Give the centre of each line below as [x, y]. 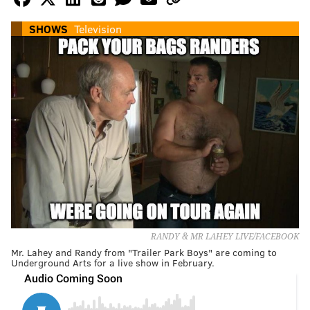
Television [98, 29]
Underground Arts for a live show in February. [113, 262]
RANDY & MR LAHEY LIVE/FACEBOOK [225, 236]
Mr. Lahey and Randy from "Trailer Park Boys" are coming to [144, 252]
